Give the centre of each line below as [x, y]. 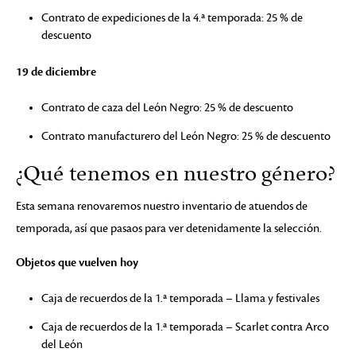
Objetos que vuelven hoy [77, 262]
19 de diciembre [56, 71]
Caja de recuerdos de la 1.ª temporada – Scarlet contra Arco [185, 327]
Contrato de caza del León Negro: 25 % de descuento [167, 107]
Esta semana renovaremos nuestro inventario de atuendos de [162, 206]
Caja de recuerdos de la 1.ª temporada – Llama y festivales [180, 298]
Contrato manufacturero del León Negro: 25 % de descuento [186, 136]
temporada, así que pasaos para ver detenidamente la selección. [169, 228]
